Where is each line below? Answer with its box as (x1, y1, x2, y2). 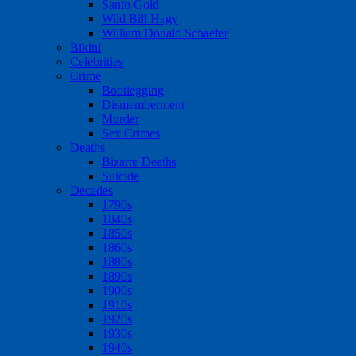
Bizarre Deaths (102, 155, 176, 168)
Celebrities (70, 55, 123, 68)
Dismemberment (102, 98, 184, 111)
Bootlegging (102, 83, 164, 97)
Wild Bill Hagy (102, 12, 178, 25)
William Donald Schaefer (102, 26, 228, 40)
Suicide (102, 169, 139, 183)
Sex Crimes (102, 126, 160, 140)
